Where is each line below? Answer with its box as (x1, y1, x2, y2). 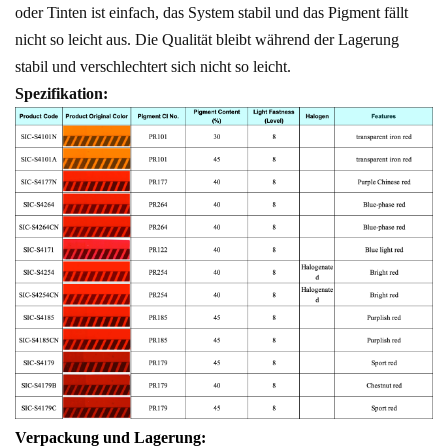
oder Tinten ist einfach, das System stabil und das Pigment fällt (15, 4, 408, 22)
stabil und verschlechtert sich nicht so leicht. (15, 58, 291, 76)
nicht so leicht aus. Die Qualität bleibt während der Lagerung (15, 31, 399, 49)
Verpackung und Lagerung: (15, 428, 206, 446)
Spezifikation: (15, 85, 108, 103)
